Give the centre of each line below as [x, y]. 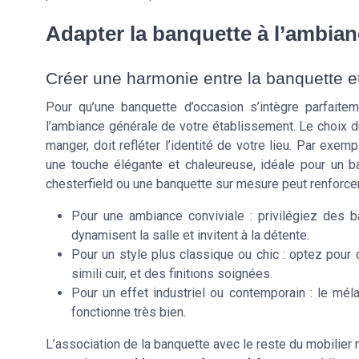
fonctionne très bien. [129, 313]
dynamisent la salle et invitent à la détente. [190, 236]
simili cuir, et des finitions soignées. [172, 274]
